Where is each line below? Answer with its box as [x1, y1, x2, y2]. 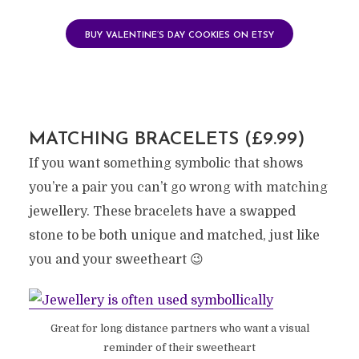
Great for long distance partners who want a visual [50, 321, 309, 334]
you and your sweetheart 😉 [28, 252, 204, 267]
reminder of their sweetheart [103, 341, 256, 353]
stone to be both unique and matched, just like [28, 228, 320, 243]
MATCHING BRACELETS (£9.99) [28, 130, 305, 149]
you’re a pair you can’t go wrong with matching [28, 179, 328, 195]
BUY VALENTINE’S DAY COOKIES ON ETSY [85, 30, 274, 40]
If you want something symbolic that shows [28, 155, 303, 171]
